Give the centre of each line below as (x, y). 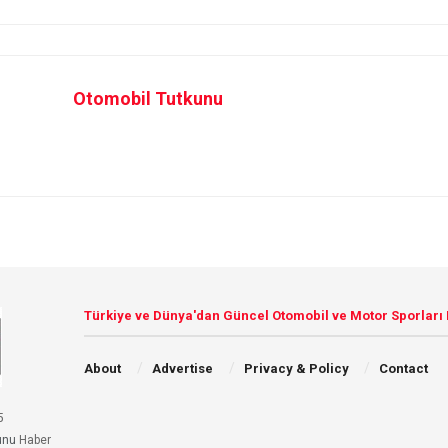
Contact (404, 368)
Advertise (182, 368)
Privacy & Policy (296, 368)
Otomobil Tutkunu (148, 98)
